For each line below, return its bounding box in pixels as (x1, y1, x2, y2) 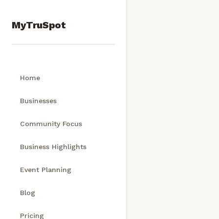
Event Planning (20, 166, 71, 174)
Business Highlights (20, 143, 87, 151)
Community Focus (20, 120, 82, 128)
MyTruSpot (12, 19, 66, 31)
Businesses (20, 97, 57, 105)
